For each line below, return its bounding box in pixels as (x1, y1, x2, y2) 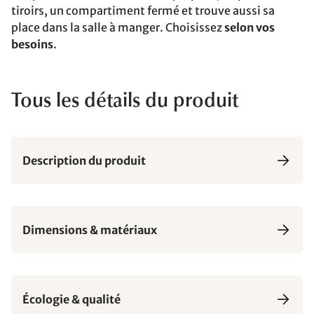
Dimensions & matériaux (22, 222, 157, 237)
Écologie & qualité (22, 292, 121, 306)
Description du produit (22, 153, 146, 168)
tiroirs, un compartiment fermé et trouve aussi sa (11, 4, 275, 18)
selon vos (224, 20, 275, 34)
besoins (11, 37, 53, 51)
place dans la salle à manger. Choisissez (11, 20, 224, 34)
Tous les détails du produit (11, 92, 238, 111)
